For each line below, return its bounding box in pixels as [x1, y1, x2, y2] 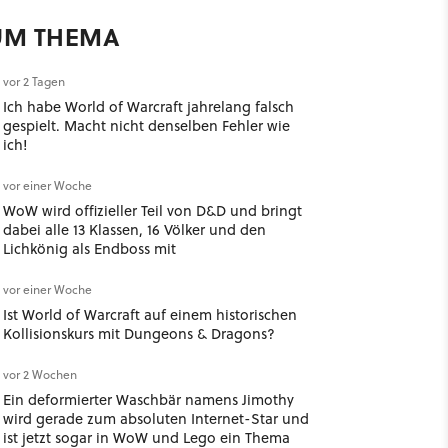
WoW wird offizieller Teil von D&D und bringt [2, 200, 302, 221]
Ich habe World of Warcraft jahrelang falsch [2, 96, 294, 117]
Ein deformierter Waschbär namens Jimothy [2, 389, 294, 410]
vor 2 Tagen [2, 73, 65, 90]
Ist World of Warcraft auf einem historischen [2, 304, 297, 325]
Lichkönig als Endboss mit [2, 238, 176, 259]
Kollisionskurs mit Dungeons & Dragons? [2, 323, 275, 344]
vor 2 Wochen [2, 366, 77, 383]
